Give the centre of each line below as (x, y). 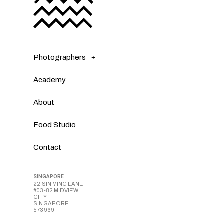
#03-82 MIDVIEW (56, 191)
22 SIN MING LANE (58, 184)
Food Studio (55, 125)
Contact (48, 148)
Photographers (60, 57)
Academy (50, 80)
